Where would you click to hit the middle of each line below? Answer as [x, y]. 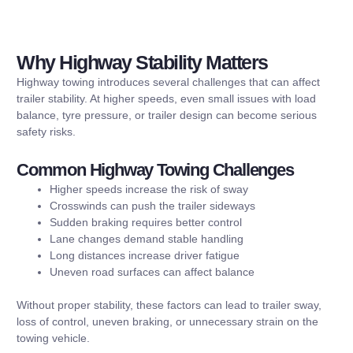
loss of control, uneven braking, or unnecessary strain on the [167, 322]
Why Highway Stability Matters [142, 62]
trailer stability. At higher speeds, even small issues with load [166, 98]
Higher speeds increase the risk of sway [149, 190]
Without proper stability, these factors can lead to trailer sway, [169, 305]
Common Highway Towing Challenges [155, 170]
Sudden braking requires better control [146, 223]
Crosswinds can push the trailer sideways [152, 206]
